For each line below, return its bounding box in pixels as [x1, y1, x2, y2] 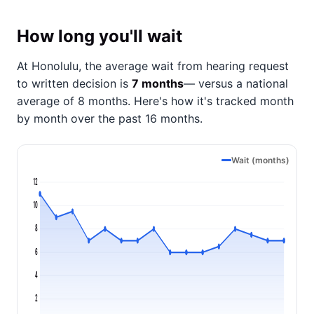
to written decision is [17, 76, 132, 90]
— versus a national [184, 76, 288, 90]
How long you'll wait [17, 26, 182, 46]
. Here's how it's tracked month [128, 94, 294, 108]
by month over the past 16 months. [17, 111, 203, 125]
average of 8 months [17, 94, 128, 108]
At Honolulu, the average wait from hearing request [17, 59, 289, 73]
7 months [132, 76, 184, 90]
